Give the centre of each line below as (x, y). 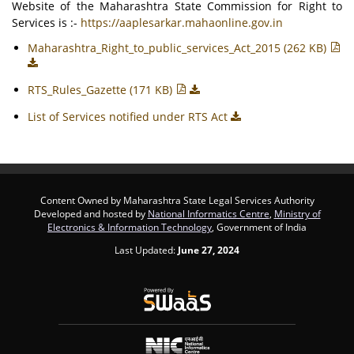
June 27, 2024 (209, 250)
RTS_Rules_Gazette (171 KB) (102, 90)
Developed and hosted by (90, 213)
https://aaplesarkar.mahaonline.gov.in (182, 23)
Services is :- (46, 23)
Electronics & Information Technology (130, 227)
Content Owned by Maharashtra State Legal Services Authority (177, 200)
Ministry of (297, 213)
